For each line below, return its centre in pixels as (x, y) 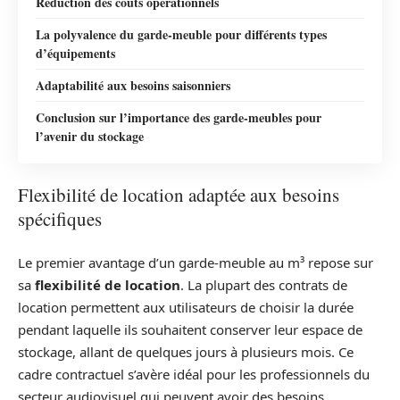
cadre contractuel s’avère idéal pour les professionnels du (194, 374)
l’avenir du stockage (90, 136)
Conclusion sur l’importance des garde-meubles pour (179, 117)
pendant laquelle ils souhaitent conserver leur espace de (190, 329)
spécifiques (60, 219)
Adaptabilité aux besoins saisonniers (133, 85)
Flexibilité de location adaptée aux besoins (179, 195)
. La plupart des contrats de (264, 284)
